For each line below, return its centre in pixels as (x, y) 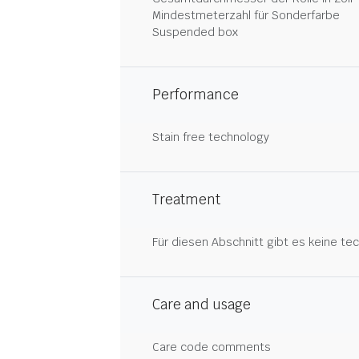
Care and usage (202, 305)
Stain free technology (211, 137)
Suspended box (195, 32)
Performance (196, 95)
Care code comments (212, 347)
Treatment (186, 200)
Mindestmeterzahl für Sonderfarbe (246, 15)
